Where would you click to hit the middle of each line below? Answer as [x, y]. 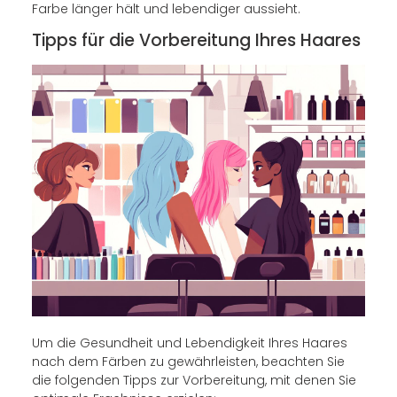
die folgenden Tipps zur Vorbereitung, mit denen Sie [194, 381]
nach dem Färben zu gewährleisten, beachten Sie [188, 362]
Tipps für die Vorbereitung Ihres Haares [196, 41]
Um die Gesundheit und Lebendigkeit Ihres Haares [189, 343]
